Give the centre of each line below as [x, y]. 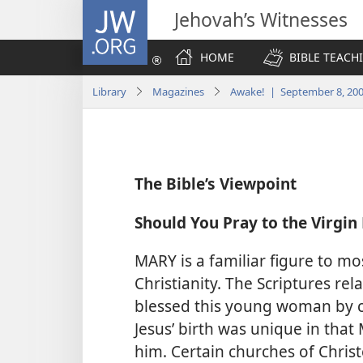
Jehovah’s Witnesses [261, 19]
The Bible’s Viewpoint [216, 184]
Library [109, 91]
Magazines [178, 91]
